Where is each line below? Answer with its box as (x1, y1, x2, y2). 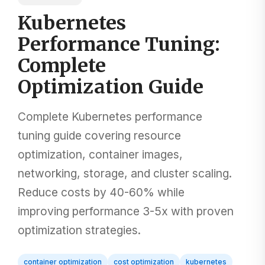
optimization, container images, (18, 147, 183, 161)
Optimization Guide (18, 75, 203, 99)
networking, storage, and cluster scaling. (18, 166, 232, 180)
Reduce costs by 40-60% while (18, 185, 185, 199)
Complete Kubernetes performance (18, 109, 202, 124)
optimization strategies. (18, 222, 141, 237)
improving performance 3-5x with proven (18, 203, 234, 218)
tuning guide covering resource (18, 128, 181, 143)
